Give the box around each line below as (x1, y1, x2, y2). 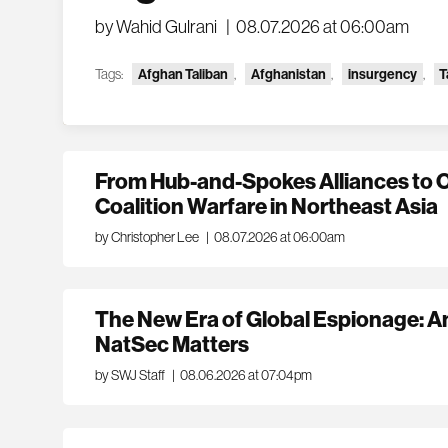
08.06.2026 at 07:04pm (179, 366, 312, 384)
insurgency (347, 64, 417, 83)
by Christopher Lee (95, 227, 200, 246)
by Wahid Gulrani (95, 14, 218, 38)
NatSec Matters (95, 330, 250, 359)
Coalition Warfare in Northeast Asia (95, 191, 439, 220)
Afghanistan (250, 64, 326, 83)
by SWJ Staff (95, 366, 166, 384)
